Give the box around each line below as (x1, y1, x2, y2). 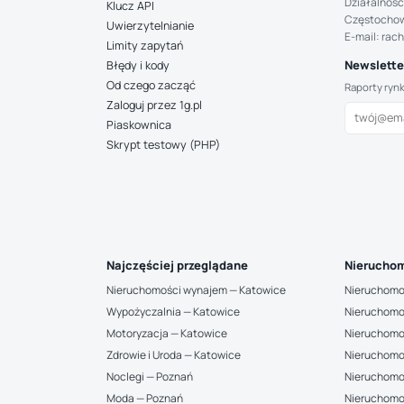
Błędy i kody (106, 58, 170, 73)
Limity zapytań (106, 38, 183, 53)
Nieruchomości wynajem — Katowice (106, 282, 286, 298)
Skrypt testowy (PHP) (106, 137, 220, 152)
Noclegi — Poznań (106, 369, 193, 384)
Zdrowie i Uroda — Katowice (106, 347, 241, 363)
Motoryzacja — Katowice (106, 326, 227, 341)
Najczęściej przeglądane (106, 257, 248, 273)
